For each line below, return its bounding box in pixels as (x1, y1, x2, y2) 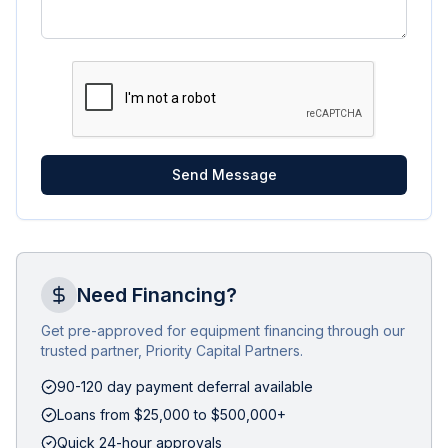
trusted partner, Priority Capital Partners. (41, 342, 303, 359)
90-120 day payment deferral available (57, 378, 313, 395)
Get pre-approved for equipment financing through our (41, 322, 405, 339)
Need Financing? (77, 283, 237, 307)
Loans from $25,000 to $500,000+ (57, 406, 286, 423)
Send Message (171, 166, 277, 183)
